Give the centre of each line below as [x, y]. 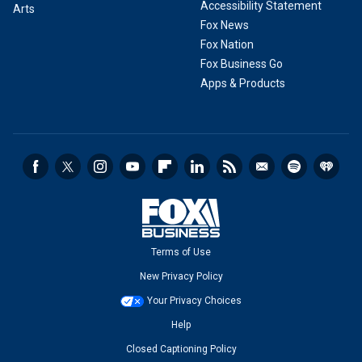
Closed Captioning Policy [181, 349]
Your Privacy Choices [194, 301]
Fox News [225, 25]
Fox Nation [227, 44]
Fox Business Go [242, 64]
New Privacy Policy [181, 276]
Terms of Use [181, 252]
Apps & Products [243, 83]
